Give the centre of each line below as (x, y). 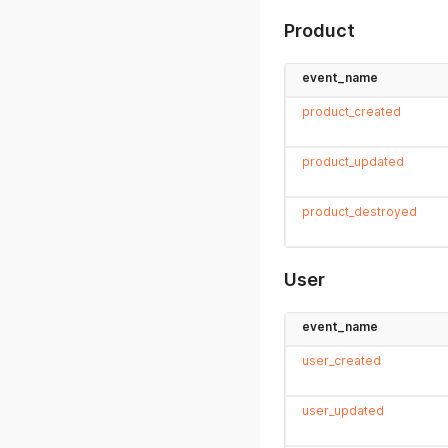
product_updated (353, 161)
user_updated (343, 410)
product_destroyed (359, 211)
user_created (341, 360)
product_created (351, 111)
